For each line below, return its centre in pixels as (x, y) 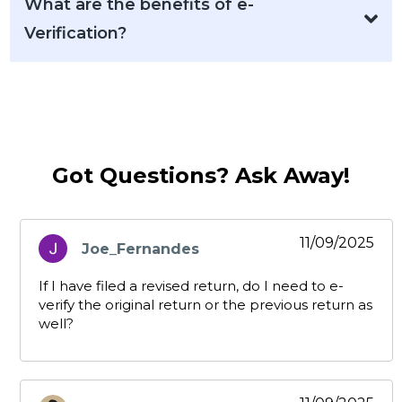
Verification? (76, 34)
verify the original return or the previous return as (205, 305)
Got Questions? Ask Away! (201, 176)
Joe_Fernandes (140, 249)
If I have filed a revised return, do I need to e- (191, 286)
